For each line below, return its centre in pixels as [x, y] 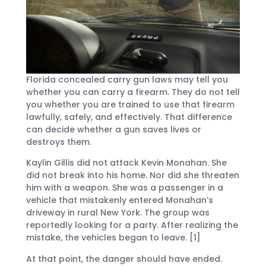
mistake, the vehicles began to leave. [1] [113, 238]
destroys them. [59, 142]
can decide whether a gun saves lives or [114, 129]
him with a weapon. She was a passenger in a [125, 188]
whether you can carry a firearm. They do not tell [133, 92]
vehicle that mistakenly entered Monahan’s [120, 200]
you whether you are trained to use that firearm [130, 104]
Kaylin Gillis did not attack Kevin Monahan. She [126, 163]
